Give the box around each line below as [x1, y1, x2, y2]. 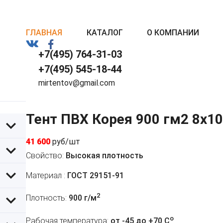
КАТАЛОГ [86, 28, 123, 37]
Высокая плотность [64, 151, 143, 161]
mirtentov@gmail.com [38, 78, 115, 88]
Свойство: [26, 151, 64, 161]
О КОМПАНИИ [147, 28, 200, 37]
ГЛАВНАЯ [26, 28, 62, 37]
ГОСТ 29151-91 [65, 171, 124, 181]
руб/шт [52, 137, 80, 147]
